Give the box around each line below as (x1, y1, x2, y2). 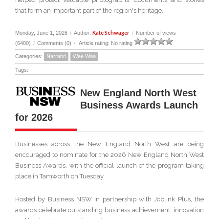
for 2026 (15, 112, 53, 123)
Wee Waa (73, 53, 96, 59)
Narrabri (46, 53, 66, 59)
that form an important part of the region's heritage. (15, 7, 163, 14)
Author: (74, 30, 92, 36)
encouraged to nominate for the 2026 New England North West (15, 151, 204, 158)
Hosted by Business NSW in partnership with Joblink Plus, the (15, 196, 204, 203)
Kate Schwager (92, 29, 130, 36)
